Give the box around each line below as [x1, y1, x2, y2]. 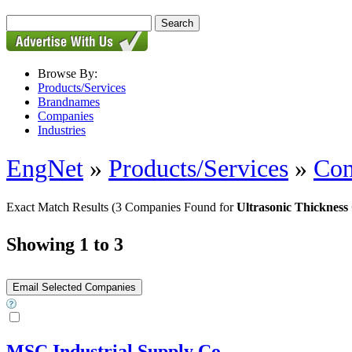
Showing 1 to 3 [6, 233, 123, 255]
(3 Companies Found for [112, 200, 236, 214]
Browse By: [38, 67, 97, 80]
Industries [38, 123, 86, 137]
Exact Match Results [6, 200, 112, 214]
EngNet [6, 154, 83, 183]
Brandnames [38, 95, 100, 108]
